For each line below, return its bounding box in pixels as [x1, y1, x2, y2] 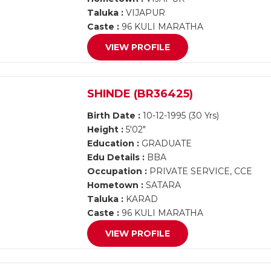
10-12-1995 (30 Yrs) [140, 110, 220, 121]
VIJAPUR [123, 7, 166, 18]
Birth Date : [87, 110, 141, 121]
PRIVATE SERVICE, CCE [147, 166, 253, 177]
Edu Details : [87, 152, 145, 163]
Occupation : [87, 166, 148, 177]
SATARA [143, 180, 181, 191]
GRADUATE [139, 138, 192, 149]
